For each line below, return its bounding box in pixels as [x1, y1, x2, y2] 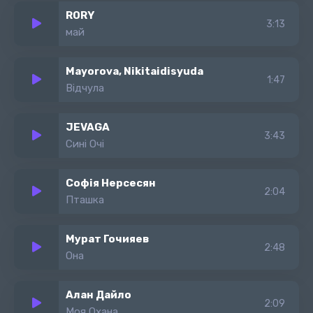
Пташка [66, 194, 104, 206]
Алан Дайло [66, 289, 131, 301]
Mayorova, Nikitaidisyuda [66, 65, 203, 78]
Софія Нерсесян [66, 177, 156, 189]
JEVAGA [66, 121, 110, 133]
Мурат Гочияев [66, 233, 150, 245]
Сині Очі [66, 138, 104, 150]
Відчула [66, 82, 104, 94]
